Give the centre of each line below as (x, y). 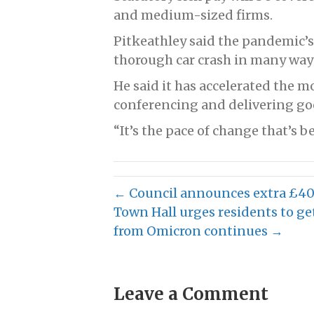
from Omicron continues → (198, 231)
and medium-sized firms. (193, 15)
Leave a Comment (191, 294)
